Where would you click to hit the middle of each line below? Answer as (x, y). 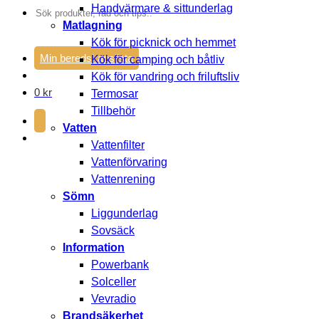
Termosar (115, 94)
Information (94, 247)
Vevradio (114, 299)
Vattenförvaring (129, 162)
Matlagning (93, 25)
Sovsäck (113, 230)
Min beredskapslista (87, 58)
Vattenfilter (118, 145)
